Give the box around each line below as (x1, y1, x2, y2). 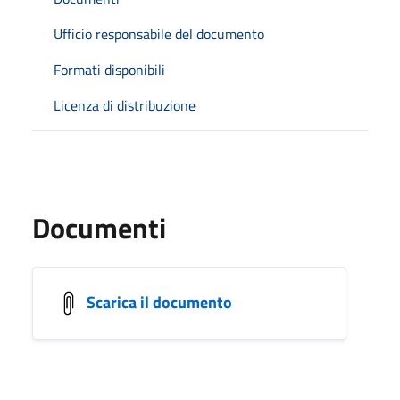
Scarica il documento (87, 289, 232, 314)
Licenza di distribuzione (54, 94, 196, 116)
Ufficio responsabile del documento (54, 22, 264, 45)
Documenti (32, 205, 166, 249)
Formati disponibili (54, 58, 165, 80)
